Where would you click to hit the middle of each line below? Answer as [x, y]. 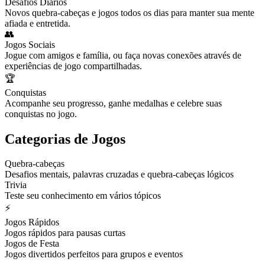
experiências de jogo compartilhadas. [73, 66]
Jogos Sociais [30, 44]
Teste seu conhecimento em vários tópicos [83, 196]
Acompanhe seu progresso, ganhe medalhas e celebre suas [113, 103]
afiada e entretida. [38, 23]
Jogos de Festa [32, 244]
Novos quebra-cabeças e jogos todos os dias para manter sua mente [130, 12]
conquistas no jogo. [41, 114]
